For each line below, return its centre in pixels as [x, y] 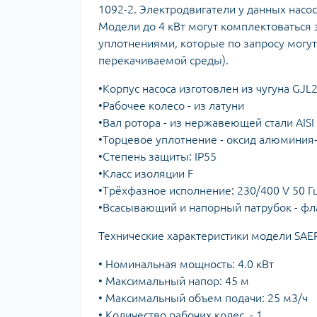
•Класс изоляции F [146, 173]
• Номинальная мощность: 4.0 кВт [186, 264]
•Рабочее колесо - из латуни [171, 105]
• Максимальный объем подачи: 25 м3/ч [203, 298]
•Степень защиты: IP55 [157, 156]
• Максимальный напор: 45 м [174, 281]
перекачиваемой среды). [163, 60]
